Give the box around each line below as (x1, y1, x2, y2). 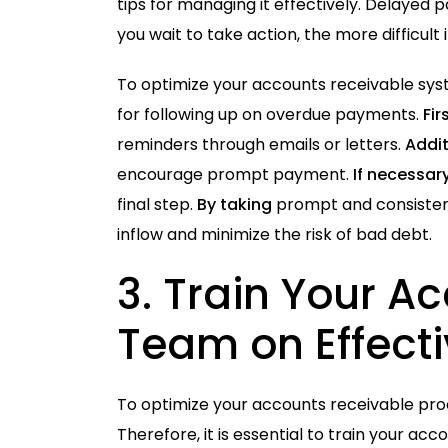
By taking (197, 192, 272, 216)
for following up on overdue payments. (117, 102, 423, 126)
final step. (117, 192, 197, 216)
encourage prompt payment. (117, 162, 353, 186)
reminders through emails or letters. (117, 132, 405, 156)
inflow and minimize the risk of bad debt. (117, 222, 432, 246)
